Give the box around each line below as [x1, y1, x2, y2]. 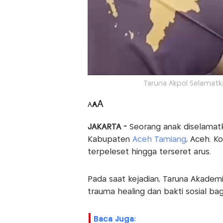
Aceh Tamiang [132, 135, 186, 143]
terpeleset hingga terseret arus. [87, 148, 211, 156]
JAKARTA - [87, 123, 127, 131]
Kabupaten [87, 135, 132, 143]
